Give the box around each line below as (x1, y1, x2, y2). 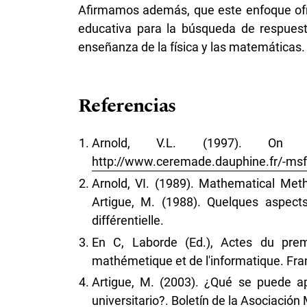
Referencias (78, 90, 176, 121)
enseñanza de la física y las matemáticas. (78, 39, 305, 54)
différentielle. (92, 213, 164, 228)
